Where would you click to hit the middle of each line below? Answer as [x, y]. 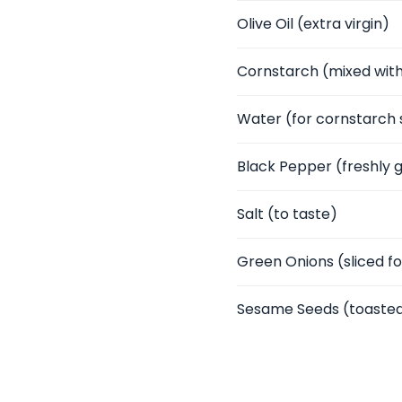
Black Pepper [284, 166]
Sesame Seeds [288, 309]
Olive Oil [265, 24]
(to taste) [301, 214]
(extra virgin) [341, 24]
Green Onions [285, 262]
